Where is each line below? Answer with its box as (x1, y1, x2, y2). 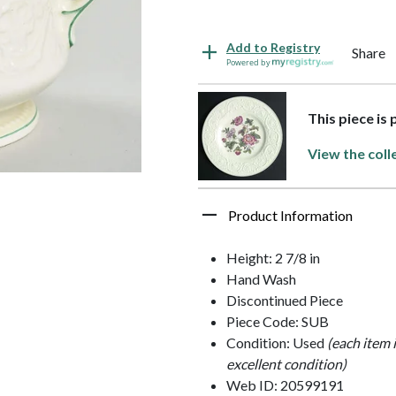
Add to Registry (226, 39, 320, 55)
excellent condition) (226, 354, 346, 372)
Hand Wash (226, 270, 296, 287)
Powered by (226, 56, 272, 68)
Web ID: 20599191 (226, 376, 344, 393)
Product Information (228, 206, 353, 224)
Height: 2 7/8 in (226, 248, 320, 266)
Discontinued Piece (226, 291, 343, 308)
